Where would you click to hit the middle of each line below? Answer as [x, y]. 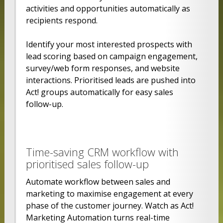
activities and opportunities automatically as [108, 9]
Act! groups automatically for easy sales [99, 92]
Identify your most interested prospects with [109, 45]
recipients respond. [61, 21]
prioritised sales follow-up [87, 164]
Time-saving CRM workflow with [102, 152]
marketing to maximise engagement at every [109, 194]
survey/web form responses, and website [103, 68]
